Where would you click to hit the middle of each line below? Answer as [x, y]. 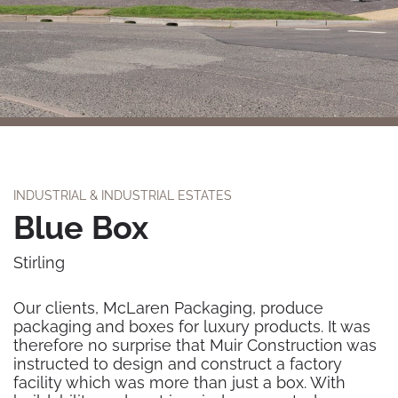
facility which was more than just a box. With [179, 382]
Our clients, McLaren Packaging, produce [168, 308]
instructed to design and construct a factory [178, 364]
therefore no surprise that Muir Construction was [195, 345]
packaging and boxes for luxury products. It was [192, 326]
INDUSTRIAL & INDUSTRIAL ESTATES [123, 195]
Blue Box [81, 227]
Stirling [39, 263]
